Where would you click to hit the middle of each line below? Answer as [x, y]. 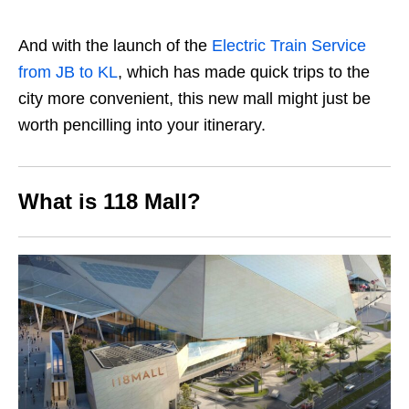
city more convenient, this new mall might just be [194, 99]
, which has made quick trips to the [244, 73]
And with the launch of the [115, 46]
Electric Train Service [289, 46]
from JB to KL [68, 73]
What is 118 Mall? [110, 202]
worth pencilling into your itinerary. [142, 126]
